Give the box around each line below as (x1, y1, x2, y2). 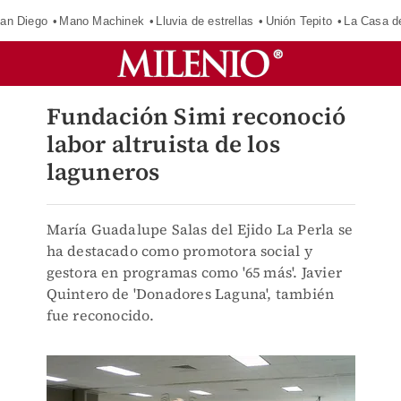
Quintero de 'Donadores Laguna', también (46, 284, 335, 303)
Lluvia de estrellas (156, 13, 254, 28)
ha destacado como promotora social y (46, 241, 312, 260)
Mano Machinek (59, 13, 144, 28)
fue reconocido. (46, 305, 155, 325)
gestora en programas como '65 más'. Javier (46, 262, 342, 282)
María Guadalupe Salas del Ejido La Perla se (46, 219, 354, 239)
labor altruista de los (46, 128, 280, 160)
